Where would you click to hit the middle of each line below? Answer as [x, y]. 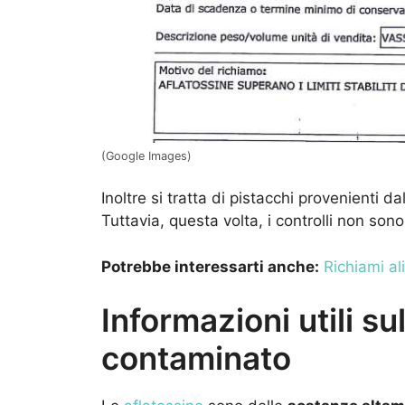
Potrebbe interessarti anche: [210, 266]
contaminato [196, 358]
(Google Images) [146, 155]
